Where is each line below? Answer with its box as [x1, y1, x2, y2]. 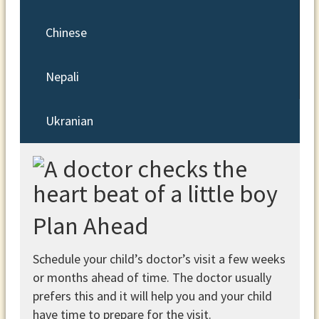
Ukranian [45, 113, 93, 130]
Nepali [45, 68, 79, 85]
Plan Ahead [32, 210, 149, 241]
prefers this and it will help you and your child [32, 288, 272, 305]
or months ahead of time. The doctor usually [32, 269, 271, 286]
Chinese [45, 24, 87, 41]
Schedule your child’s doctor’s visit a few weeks [32, 251, 286, 268]
